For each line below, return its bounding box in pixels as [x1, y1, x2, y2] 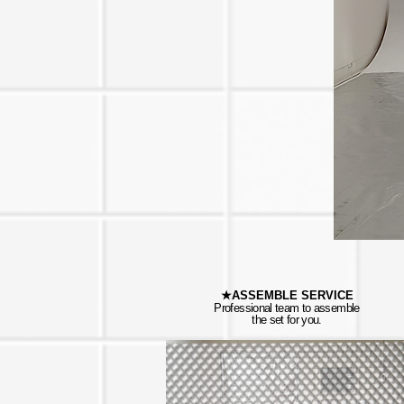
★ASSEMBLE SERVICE [220, 289, 353, 302]
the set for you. [252, 313, 322, 326]
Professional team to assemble [214, 301, 360, 315]
